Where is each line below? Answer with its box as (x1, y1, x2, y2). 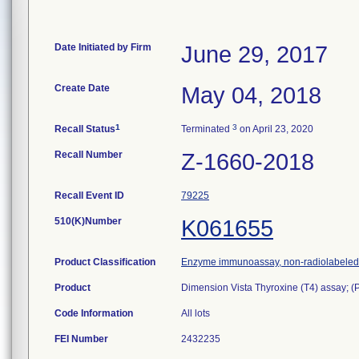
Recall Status (54, 123, 115, 135)
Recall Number (54, 149, 123, 160)
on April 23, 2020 (237, 123, 313, 135)
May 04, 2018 (181, 83, 321, 108)
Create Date (54, 83, 110, 94)
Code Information (54, 308, 133, 319)
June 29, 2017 (181, 42, 328, 67)
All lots (181, 308, 210, 319)
